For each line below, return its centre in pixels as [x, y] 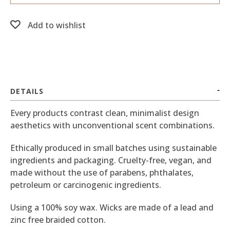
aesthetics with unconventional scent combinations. [112, 125]
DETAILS [27, 91]
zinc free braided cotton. [58, 220]
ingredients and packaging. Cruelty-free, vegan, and [111, 160]
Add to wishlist [57, 25]
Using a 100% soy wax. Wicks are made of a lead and [112, 207]
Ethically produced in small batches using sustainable [113, 148]
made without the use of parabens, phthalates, [102, 172]
